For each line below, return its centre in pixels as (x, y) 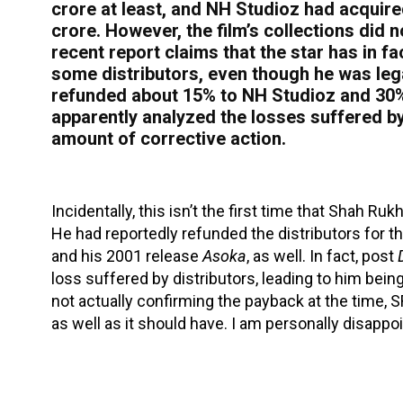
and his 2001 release (127, 256)
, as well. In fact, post (322, 256)
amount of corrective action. (169, 139)
